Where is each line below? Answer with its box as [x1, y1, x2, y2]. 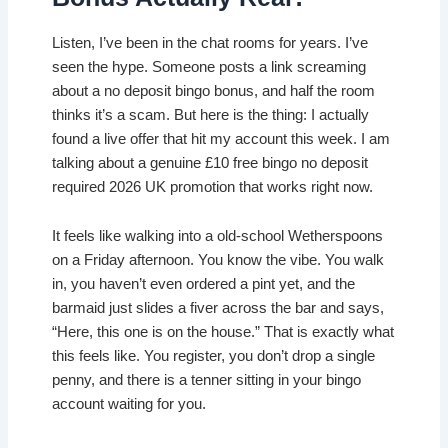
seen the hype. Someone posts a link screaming [52, 58, 367, 75]
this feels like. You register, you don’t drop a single [52, 348, 376, 365]
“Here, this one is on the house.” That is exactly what [52, 324, 395, 341]
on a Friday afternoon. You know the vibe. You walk [52, 252, 385, 269]
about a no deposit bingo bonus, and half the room [52, 82, 376, 99]
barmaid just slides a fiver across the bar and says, [52, 300, 385, 317]
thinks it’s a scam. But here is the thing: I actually [52, 106, 370, 123]
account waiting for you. [52, 396, 207, 413]
